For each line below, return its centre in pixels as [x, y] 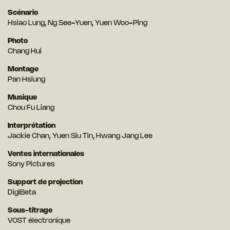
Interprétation [32, 126]
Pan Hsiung [26, 80]
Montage [23, 70]
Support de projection [45, 183]
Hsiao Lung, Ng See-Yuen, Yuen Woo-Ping [78, 24]
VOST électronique [39, 221]
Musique [22, 98]
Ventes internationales [46, 155]
